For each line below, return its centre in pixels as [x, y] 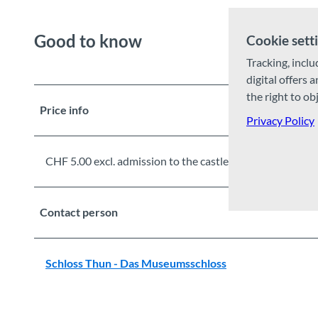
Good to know [88, 40]
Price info [64, 110]
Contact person [79, 212]
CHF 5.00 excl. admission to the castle [137, 161]
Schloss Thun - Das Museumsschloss [136, 263]
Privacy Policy [280, 120]
